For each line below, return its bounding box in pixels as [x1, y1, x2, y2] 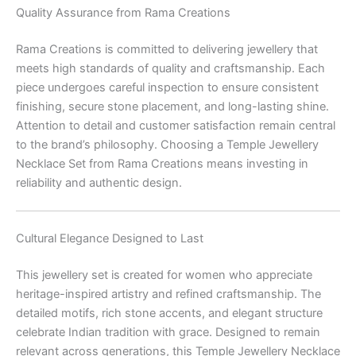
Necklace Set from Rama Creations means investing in [16, 156, 308, 171]
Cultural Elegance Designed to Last [16, 230, 203, 246]
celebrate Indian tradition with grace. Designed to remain [16, 324, 320, 339]
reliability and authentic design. [16, 175, 182, 190]
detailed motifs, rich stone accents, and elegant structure [16, 305, 323, 320]
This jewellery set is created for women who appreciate [16, 267, 312, 282]
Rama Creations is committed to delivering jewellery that [16, 41, 318, 56]
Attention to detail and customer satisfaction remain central [16, 118, 335, 133]
